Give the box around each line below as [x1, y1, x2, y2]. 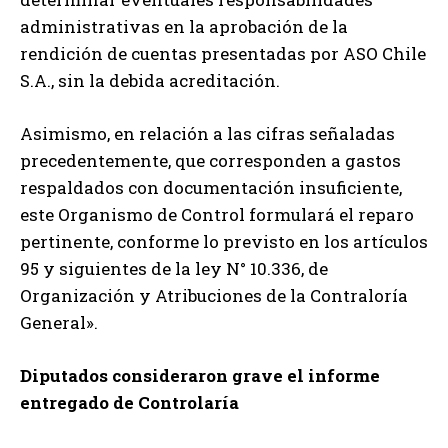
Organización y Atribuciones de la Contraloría [20, 283, 408, 307]
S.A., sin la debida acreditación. [20, 68, 280, 92]
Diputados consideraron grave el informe [20, 363, 380, 387]
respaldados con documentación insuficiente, [20, 175, 402, 199]
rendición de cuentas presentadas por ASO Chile [20, 41, 426, 65]
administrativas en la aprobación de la [20, 14, 348, 38]
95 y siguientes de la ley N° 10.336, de [20, 256, 328, 280]
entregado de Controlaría [20, 390, 239, 414]
